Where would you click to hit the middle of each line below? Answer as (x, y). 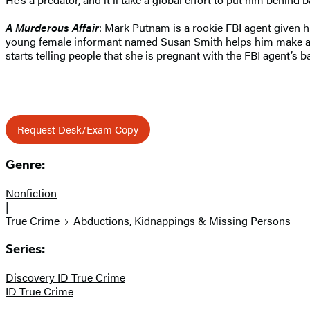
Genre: (25, 165)
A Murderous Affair (52, 27)
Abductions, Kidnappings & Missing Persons (182, 221)
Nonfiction (31, 193)
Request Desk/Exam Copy (78, 129)
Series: (25, 249)
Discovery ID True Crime (65, 277)
